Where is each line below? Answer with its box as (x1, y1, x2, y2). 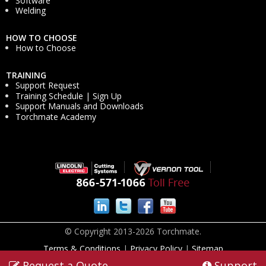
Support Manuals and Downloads (15, 100, 144, 112)
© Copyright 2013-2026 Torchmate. (65, 226, 201, 237)
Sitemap (191, 243, 223, 255)
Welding (15, 5, 46, 17)
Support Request (15, 80, 80, 91)
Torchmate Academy (15, 111, 96, 123)
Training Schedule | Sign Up (15, 90, 122, 102)
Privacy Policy (129, 243, 182, 255)
